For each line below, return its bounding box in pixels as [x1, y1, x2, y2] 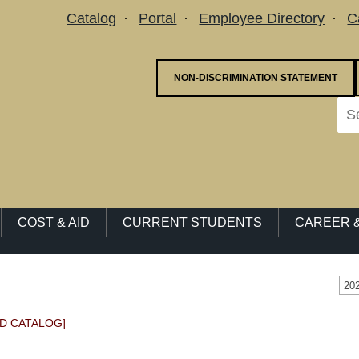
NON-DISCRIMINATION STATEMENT [174, 72, 338, 83]
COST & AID [18, 215, 90, 229]
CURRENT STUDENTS [123, 215, 262, 229]
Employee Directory [199, 10, 325, 26]
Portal [139, 10, 177, 26]
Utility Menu [14, 8, 98, 26]
